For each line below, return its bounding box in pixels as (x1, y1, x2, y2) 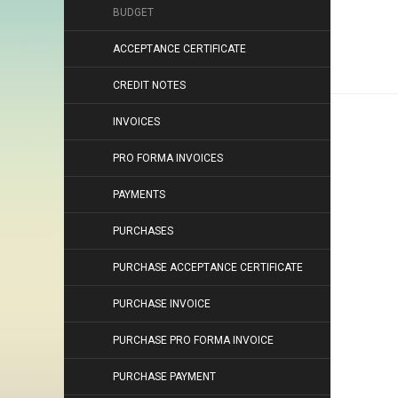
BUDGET (113, 6, 154, 19)
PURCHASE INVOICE (113, 298, 211, 310)
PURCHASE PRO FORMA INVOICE (113, 334, 274, 346)
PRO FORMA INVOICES (113, 152, 223, 164)
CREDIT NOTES (113, 79, 186, 92)
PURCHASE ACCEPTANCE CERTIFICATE (113, 261, 303, 274)
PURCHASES (113, 225, 173, 237)
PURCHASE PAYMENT (113, 370, 216, 383)
